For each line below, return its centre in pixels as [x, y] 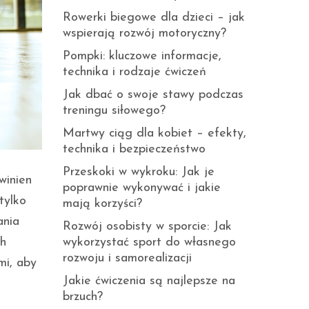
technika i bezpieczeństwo [134, 149]
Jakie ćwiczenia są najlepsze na [149, 281]
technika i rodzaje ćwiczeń [134, 72]
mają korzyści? [102, 204]
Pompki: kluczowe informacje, [142, 56]
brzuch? [83, 297]
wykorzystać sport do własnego [149, 242]
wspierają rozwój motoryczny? [144, 33]
